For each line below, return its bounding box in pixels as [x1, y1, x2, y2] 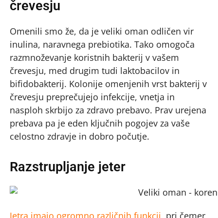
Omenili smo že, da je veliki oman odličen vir [10, 25, 194, 37]
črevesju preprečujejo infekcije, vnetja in [10, 91, 175, 103]
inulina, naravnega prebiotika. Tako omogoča [10, 38, 195, 51]
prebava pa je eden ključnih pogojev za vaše [10, 117, 190, 129]
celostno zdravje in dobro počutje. [10, 130, 149, 143]
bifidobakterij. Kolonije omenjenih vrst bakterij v [10, 78, 207, 90]
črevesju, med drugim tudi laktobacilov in [10, 65, 180, 77]
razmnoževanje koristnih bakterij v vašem [10, 52, 179, 64]
